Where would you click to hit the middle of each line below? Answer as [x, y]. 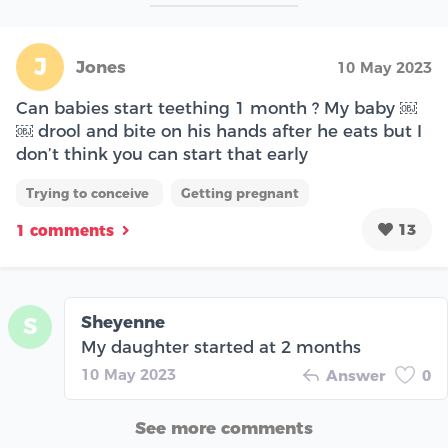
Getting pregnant [240, 192]
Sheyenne [123, 321]
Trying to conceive [89, 192]
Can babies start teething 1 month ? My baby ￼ [216, 107]
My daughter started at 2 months [221, 346]
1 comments [65, 231]
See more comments [224, 427]
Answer [355, 375]
